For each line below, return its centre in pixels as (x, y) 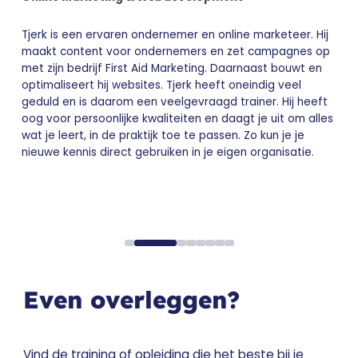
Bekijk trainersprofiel (77, 187)
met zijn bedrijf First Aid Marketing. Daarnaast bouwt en (172, 68)
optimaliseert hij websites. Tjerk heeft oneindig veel (162, 85)
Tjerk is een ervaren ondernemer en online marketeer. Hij (175, 34)
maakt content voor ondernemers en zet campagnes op (176, 51)
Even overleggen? (131, 300)
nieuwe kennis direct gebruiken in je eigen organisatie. (168, 152)
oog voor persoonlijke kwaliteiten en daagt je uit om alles (178, 118)
